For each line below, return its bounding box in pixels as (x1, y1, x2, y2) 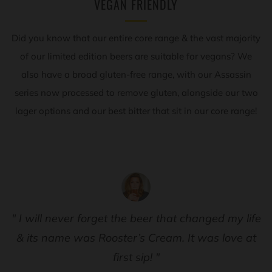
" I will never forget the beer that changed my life (11, 211, 261, 225)
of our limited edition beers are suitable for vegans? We (20, 50, 252, 62)
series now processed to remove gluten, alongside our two (14, 87, 258, 98)
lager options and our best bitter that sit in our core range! (15, 105, 257, 117)
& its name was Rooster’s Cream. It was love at (16, 231, 256, 245)
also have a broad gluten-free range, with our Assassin (21, 69, 251, 80)
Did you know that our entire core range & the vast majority (12, 32, 260, 44)
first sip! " (112, 250, 160, 264)
